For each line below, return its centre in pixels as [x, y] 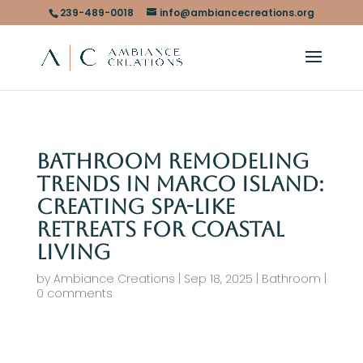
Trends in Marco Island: [180, 184]
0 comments [74, 293]
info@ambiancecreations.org [237, 13]
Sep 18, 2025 [218, 279]
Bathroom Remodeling [173, 161]
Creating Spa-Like [135, 207]
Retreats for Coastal [160, 229]
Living [73, 252]
